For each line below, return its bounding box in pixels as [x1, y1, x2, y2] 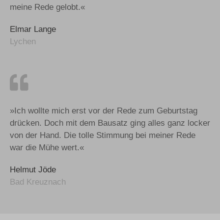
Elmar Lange [10, 24, 56, 34]
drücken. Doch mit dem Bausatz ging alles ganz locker [10, 118, 210, 128]
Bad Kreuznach [10, 177, 66, 187]
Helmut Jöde [10, 165, 56, 174]
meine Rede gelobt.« [10, 2, 85, 12]
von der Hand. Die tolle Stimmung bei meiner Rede [10, 130, 195, 140]
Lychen [10, 36, 36, 46]
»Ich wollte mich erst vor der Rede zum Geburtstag [10, 106, 197, 115]
